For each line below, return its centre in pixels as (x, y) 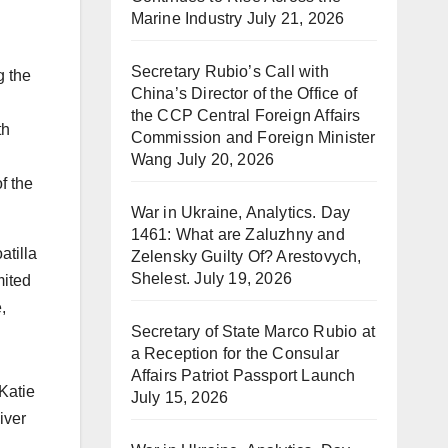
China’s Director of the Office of (244, 93)
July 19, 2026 (243, 278)
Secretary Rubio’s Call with (229, 71)
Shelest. (160, 278)
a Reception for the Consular (235, 353)
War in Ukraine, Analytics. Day (240, 212)
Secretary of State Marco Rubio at (253, 331)
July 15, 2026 (179, 397)
